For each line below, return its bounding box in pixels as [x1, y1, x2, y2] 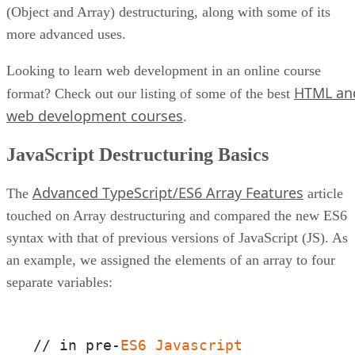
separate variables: [6, 273, 113, 290]
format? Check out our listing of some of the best [6, 85, 294, 101]
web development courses [6, 105, 183, 125]
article [303, 185, 343, 201]
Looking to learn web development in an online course [6, 62, 321, 78]
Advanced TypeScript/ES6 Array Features [32, 182, 303, 202]
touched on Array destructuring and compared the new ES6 [6, 207, 347, 223]
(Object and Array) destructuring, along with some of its [6, 3, 330, 20]
